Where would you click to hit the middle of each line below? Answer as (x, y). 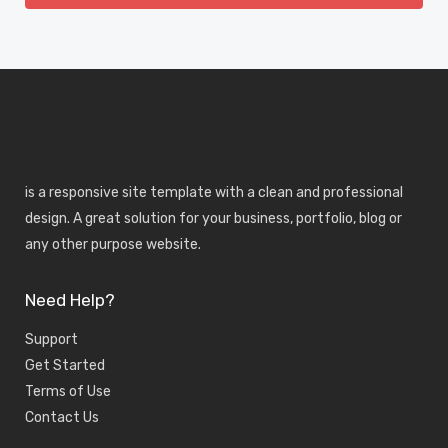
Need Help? (70, 300)
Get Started (65, 365)
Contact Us (62, 417)
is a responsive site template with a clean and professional (214, 192)
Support (51, 339)
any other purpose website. (113, 244)
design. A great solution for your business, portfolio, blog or (213, 218)
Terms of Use (68, 391)
